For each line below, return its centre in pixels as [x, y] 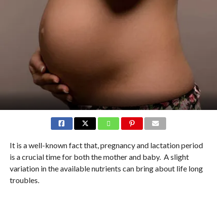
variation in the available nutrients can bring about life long [106, 169]
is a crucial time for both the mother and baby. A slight [99, 157]
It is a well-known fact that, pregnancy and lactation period [106, 145]
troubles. [24, 180]
